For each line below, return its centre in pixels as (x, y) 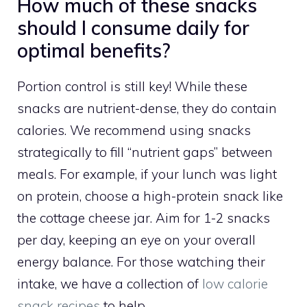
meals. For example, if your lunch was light (147, 174)
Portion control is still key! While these (132, 86)
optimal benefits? (94, 50)
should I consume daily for (133, 27)
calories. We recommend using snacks (134, 130)
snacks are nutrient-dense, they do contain (147, 108)
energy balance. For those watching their (141, 261)
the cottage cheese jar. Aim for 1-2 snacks (144, 218)
